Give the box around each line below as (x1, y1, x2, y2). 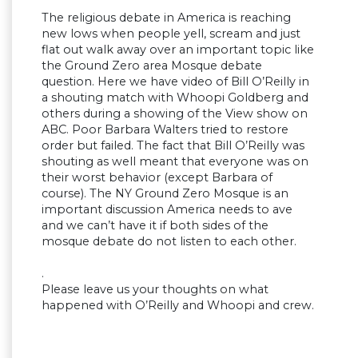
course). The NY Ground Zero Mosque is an (42, 186, 288, 201)
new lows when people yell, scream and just (42, 26, 300, 42)
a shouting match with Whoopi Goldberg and (42, 90, 308, 105)
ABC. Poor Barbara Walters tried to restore (42, 122, 288, 137)
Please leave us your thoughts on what (42, 282, 268, 297)
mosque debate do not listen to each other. (42, 234, 296, 249)
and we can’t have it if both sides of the (42, 218, 268, 233)
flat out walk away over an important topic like (42, 42, 314, 58)
